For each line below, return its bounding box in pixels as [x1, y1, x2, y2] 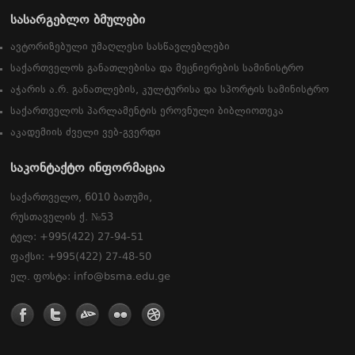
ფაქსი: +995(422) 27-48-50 [10, 252, 151, 263]
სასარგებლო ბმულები [10, 14, 145, 28]
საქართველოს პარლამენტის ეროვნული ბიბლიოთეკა [10, 106, 284, 117]
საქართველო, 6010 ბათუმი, [10, 193, 152, 204]
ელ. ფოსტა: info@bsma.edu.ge [10, 272, 170, 283]
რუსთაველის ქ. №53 [10, 212, 113, 223]
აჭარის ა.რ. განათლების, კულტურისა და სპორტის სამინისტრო [10, 85, 329, 96]
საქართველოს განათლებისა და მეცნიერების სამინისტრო [10, 63, 303, 74]
